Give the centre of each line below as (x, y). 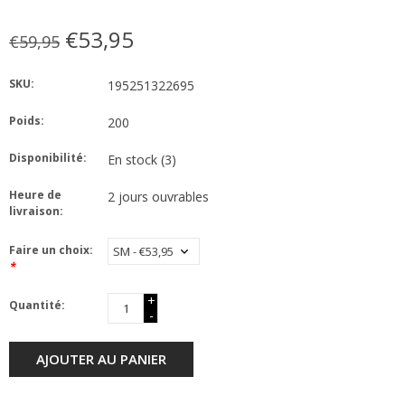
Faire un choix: (51, 250)
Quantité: (37, 306)
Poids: (27, 121)
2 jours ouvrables (158, 197)
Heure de (35, 195)
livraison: (36, 212)
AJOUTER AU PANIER (101, 359)
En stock (134, 160)
